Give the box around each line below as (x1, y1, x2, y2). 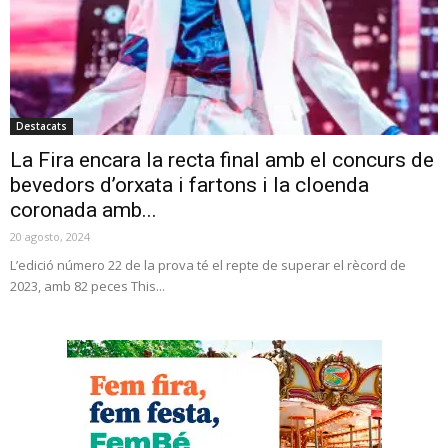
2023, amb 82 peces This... (10, 276, 165, 295)
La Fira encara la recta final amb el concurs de (10, 147, 434, 172)
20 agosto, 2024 (10, 228, 90, 244)
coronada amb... (10, 197, 157, 222)
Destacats (16, 118, 67, 133)
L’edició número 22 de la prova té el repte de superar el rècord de (10, 255, 406, 274)
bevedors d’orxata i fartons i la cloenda (10, 172, 369, 197)
